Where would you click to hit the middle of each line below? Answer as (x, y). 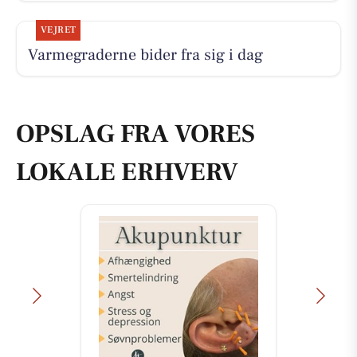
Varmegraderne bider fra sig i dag (145, 55)
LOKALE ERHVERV (127, 173)
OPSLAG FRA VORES (135, 134)
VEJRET (58, 29)
